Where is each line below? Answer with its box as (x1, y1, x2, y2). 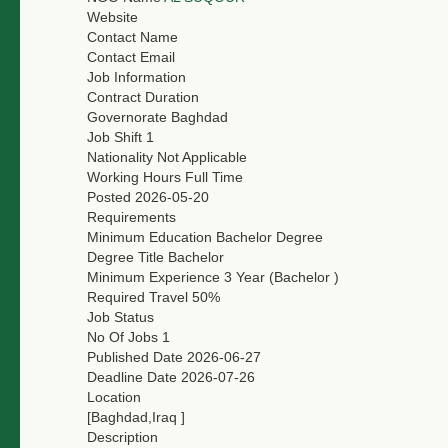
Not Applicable (157, 148, 247, 165)
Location (87, 388, 141, 405)
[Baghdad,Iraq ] (87, 408, 185, 425)
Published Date (87, 348, 183, 365)
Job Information (87, 68, 186, 85)
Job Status (87, 308, 154, 325)
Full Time (185, 168, 243, 185)
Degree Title (87, 248, 164, 265)
